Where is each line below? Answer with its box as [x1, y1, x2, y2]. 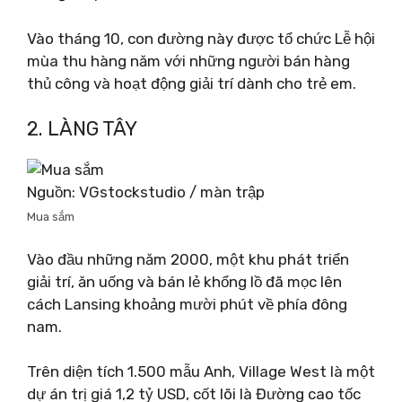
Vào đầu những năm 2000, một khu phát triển [27, 249, 349, 268]
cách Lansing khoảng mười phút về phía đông [27, 294, 347, 313]
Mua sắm [27, 210, 74, 223]
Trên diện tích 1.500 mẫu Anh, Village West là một [27, 363, 375, 380]
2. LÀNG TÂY [27, 117, 137, 141]
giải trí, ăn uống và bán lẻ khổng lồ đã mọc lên [27, 272, 342, 291]
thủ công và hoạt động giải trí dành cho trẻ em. [27, 74, 356, 92]
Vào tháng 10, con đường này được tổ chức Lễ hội [27, 29, 375, 48]
